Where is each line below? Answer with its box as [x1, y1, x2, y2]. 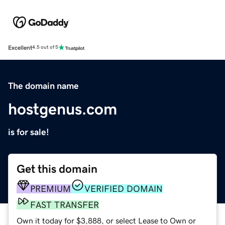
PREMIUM [30, 184, 71, 193]
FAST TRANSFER [30, 200, 99, 209]
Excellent [8, 44, 32, 51]
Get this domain [17, 163, 97, 175]
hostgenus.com [8, 100, 117, 117]
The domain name [8, 81, 79, 90]
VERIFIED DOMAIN [84, 184, 163, 193]
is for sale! [8, 127, 49, 137]
